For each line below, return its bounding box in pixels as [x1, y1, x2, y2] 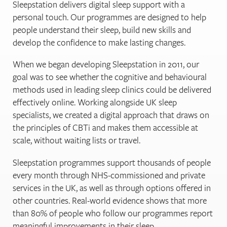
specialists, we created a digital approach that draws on [13, 109, 209, 121]
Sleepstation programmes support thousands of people [13, 156, 211, 168]
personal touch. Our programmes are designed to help [13, 11, 206, 23]
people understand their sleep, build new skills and [13, 24, 191, 36]
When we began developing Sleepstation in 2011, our [13, 58, 199, 70]
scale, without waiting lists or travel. [13, 134, 140, 146]
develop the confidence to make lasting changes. [13, 36, 185, 49]
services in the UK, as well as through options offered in [13, 181, 211, 194]
